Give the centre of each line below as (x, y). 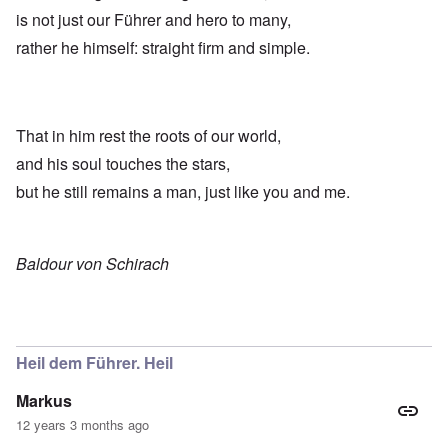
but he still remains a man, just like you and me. (183, 192)
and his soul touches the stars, (123, 164)
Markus (44, 401)
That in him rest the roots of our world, (148, 136)
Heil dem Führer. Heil (94, 363)
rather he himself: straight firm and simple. (163, 48)
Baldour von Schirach (92, 264)
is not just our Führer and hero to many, (153, 20)
